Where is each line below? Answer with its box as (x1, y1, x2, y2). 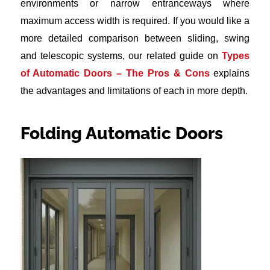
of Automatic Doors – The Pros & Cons (20, 68, 210, 79)
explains (209, 68, 250, 79)
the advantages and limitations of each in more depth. (20, 86, 248, 96)
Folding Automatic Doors (20, 124, 223, 144)
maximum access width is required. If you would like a (20, 16, 250, 27)
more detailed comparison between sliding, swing (20, 33, 250, 44)
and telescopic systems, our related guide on (20, 51, 222, 61)
